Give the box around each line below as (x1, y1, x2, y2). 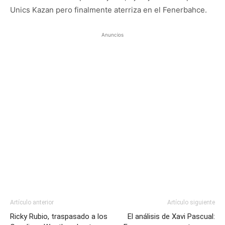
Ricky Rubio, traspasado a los (10, 212, 107, 221)
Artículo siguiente (167, 199, 215, 206)
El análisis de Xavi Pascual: (128, 212, 215, 221)
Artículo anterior (10, 199, 54, 206)
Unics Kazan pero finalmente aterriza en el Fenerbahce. (10, 5, 207, 15)
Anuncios (101, 32, 124, 38)
